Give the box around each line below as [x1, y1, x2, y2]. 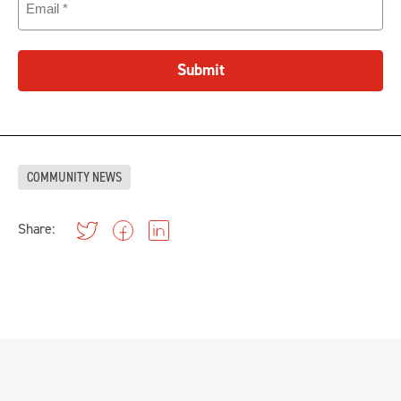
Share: [18, 220, 55, 238]
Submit [176, 60, 225, 81]
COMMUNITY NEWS [27, 168, 122, 186]
